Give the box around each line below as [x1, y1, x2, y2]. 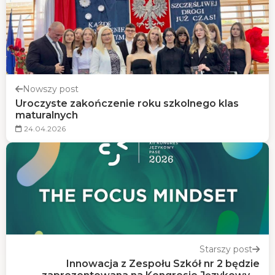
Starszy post [199, 244, 252, 255]
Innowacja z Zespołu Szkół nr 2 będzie [66, 258, 260, 269]
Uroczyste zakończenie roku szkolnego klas [15, 98, 239, 109]
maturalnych [15, 109, 78, 121]
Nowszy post [23, 83, 79, 95]
